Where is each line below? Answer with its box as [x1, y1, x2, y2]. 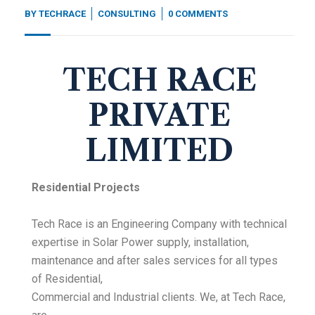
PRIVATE [88, 97, 231, 134]
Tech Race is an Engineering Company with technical [32, 217, 287, 231]
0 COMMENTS [168, 8, 228, 20]
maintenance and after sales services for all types [32, 254, 278, 268]
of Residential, [32, 272, 103, 286]
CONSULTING [98, 8, 156, 20]
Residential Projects [32, 181, 140, 195]
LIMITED [85, 132, 233, 169]
